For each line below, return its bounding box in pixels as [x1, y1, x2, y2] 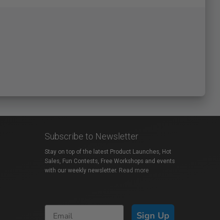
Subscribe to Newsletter [45, 131, 138, 141]
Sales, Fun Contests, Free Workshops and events [45, 157, 175, 165]
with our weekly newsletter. [45, 166, 119, 174]
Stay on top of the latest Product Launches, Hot [45, 148, 171, 155]
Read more [119, 166, 149, 174]
